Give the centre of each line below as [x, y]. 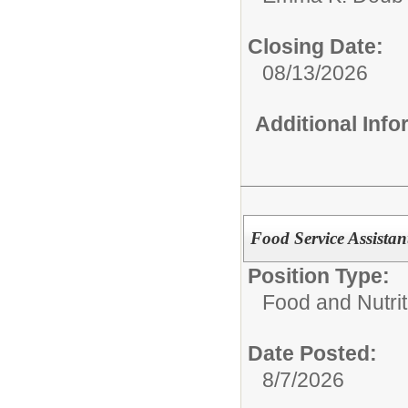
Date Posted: [312, 353]
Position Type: [319, 275]
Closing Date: [316, 46]
